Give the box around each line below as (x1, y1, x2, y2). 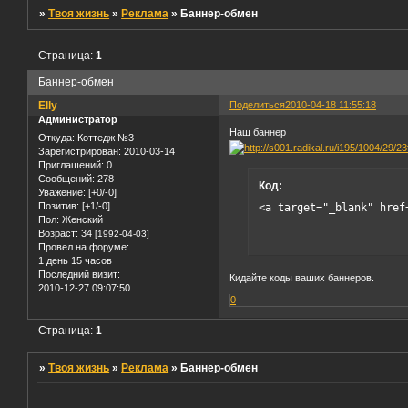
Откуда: (38, 131, 75, 143)
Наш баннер (229, 126, 287, 138)
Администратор (38, 114, 117, 126)
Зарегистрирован (38, 145, 118, 157)
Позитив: (38, 199, 79, 211)
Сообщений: (38, 172, 95, 184)
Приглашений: (38, 158, 104, 170)
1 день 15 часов (38, 254, 112, 266)
